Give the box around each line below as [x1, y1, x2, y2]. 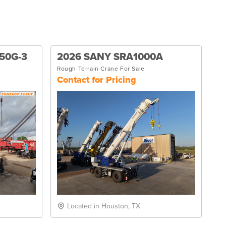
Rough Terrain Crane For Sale [57, 65, 145, 72]
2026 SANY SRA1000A [57, 51, 163, 63]
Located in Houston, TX [67, 201, 140, 210]
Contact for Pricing [57, 74, 136, 85]
